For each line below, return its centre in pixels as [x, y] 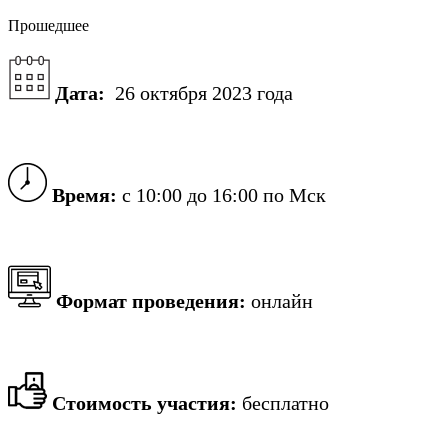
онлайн [279, 300]
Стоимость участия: [144, 402]
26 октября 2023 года [199, 92]
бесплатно [283, 402]
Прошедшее [48, 25]
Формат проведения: [151, 300]
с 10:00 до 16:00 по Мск [221, 194]
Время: [84, 194]
